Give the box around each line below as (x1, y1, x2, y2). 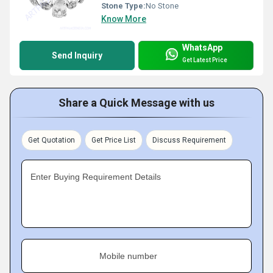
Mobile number (99, 250, 157, 261)
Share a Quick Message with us (58, 96, 214, 109)
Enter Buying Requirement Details (30, 171, 161, 182)
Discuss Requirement (152, 135, 226, 144)
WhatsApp (182, 42, 222, 52)
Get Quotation (28, 135, 75, 144)
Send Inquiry (52, 50, 102, 60)
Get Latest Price (182, 57, 227, 64)
